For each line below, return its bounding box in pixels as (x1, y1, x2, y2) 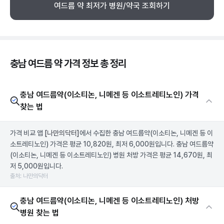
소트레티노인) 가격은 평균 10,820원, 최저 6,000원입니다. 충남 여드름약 (10, 140, 213, 148)
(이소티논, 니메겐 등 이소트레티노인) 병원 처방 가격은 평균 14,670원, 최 (10, 151, 212, 159)
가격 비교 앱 (10, 129, 44, 137)
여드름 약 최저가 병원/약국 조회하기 (54, 1, 170, 10)
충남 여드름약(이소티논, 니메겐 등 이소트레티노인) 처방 (20, 196, 199, 205)
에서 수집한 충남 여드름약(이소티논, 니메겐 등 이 (79, 129, 213, 137)
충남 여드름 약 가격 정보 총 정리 (10, 57, 126, 69)
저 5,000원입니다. (10, 162, 63, 170)
